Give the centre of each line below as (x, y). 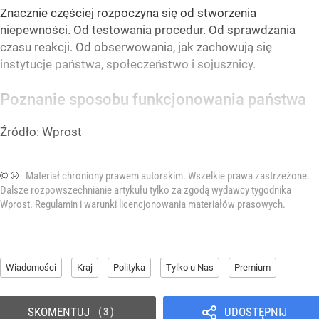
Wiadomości (31, 267)
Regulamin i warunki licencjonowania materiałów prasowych (159, 204)
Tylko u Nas (190, 267)
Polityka (129, 267)
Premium (252, 267)
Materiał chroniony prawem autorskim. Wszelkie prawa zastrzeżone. (168, 176)
